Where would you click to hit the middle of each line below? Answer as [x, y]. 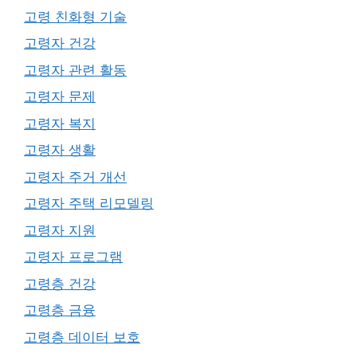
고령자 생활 [60, 150]
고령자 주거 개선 [75, 177]
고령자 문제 [60, 96]
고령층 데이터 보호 [82, 337]
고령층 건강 [60, 283]
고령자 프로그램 [73, 257]
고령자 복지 [60, 123]
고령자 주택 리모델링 [89, 203]
